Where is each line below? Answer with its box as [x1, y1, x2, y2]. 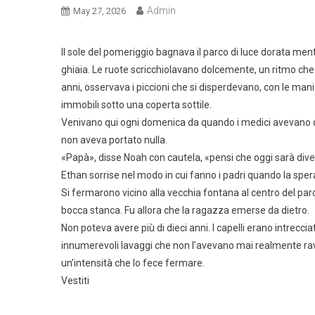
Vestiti [61, 274, 89, 286]
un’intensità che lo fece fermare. [61, 257, 205, 269]
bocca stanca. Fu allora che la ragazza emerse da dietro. [61, 204, 309, 216]
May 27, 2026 [73, 5, 126, 16]
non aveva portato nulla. [61, 134, 167, 146]
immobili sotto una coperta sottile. [61, 98, 212, 110]
